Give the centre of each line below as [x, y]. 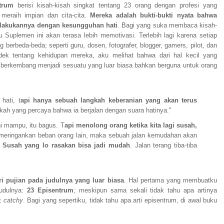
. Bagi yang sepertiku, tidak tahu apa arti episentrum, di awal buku [120, 200]
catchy [13, 200]
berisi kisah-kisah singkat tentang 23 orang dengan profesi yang [115, 5]
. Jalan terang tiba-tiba [163, 145]
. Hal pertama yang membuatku [170, 180]
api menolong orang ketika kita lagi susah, [131, 125]
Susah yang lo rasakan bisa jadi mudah [66, 145]
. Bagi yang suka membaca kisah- [167, 25]
